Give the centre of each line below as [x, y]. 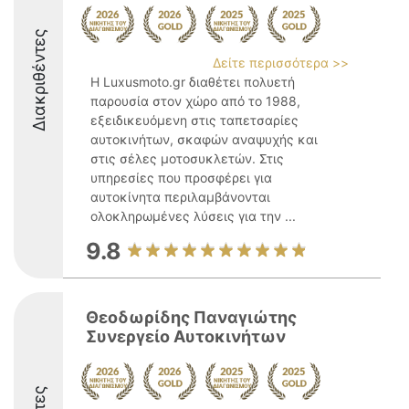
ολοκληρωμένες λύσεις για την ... [193, 216]
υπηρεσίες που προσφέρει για [181, 178]
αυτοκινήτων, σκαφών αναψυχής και [204, 139]
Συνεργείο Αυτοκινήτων [186, 336]
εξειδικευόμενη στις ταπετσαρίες [194, 120]
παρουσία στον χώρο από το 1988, [195, 101]
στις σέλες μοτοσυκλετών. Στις [187, 158]
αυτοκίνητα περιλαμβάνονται [180, 197]
